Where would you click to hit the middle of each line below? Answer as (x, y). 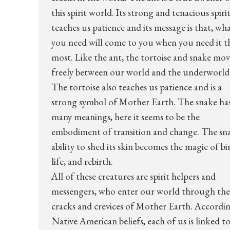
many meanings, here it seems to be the (125, 117)
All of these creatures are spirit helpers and (133, 176)
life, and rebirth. (82, 161)
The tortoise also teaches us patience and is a (136, 87)
